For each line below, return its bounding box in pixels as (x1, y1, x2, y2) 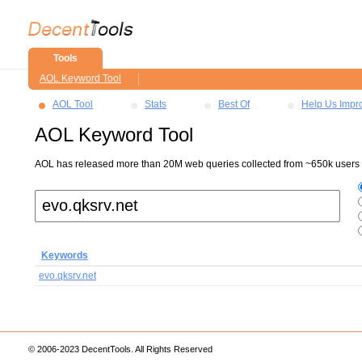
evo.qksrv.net (39, 270, 96, 281)
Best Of (218, 99, 250, 110)
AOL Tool (53, 99, 93, 110)
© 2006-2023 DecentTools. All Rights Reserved (28, 344, 213, 354)
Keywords (41, 250, 88, 261)
